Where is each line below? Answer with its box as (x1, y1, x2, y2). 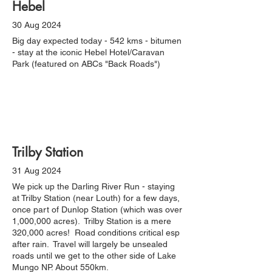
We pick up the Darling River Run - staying (12, 182, 175, 191)
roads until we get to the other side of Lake (12, 251, 176, 260)
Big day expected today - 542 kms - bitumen (12, 36, 182, 46)
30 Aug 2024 (12, 20, 61, 30)
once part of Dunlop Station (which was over (12, 205, 182, 214)
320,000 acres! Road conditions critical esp (12, 228, 180, 237)
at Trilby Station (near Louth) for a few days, (12, 193, 180, 203)
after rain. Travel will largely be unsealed (12, 239, 168, 249)
